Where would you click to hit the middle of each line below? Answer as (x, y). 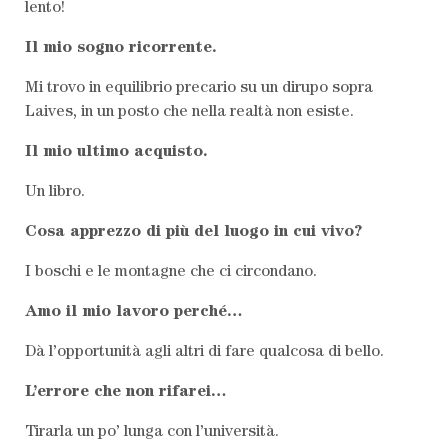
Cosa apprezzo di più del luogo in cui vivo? (193, 232)
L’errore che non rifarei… (126, 392)
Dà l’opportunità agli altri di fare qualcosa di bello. (204, 352)
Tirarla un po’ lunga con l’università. (152, 432)
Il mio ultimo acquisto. (116, 152)
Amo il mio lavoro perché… (134, 312)
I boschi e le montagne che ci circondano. (171, 272)
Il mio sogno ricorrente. (121, 48)
